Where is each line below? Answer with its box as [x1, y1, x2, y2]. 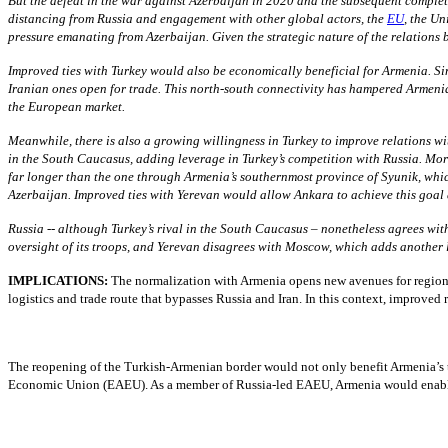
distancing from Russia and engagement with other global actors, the [8, 10, 384, 26]
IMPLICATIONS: [8, 272, 108, 288]
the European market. [8, 98, 125, 114]
